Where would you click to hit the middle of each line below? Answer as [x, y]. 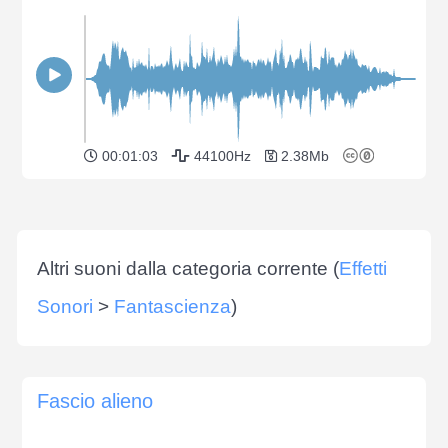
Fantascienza [172, 306]
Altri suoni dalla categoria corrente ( [188, 268]
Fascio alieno [95, 400]
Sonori [65, 306]
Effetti [363, 268]
